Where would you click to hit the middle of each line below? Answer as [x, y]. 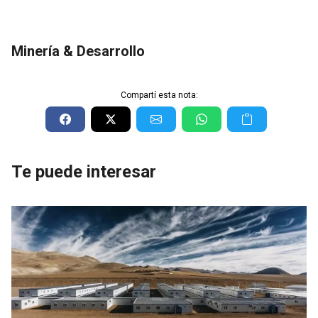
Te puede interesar [84, 171]
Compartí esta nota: [159, 95]
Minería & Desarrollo [78, 51]
